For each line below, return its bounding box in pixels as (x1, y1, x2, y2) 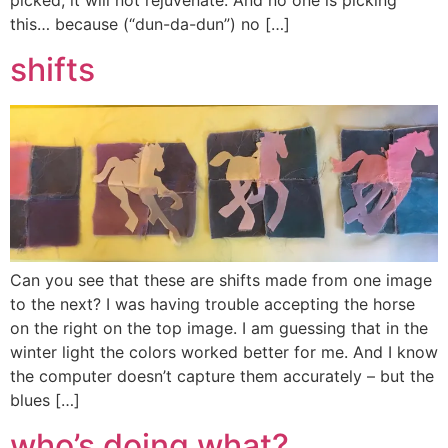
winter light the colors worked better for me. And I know (10, 342, 438, 363)
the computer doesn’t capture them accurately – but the (10, 366, 434, 387)
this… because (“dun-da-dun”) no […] (10, 14, 290, 35)
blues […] (10, 390, 80, 411)
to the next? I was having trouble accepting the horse (10, 294, 415, 315)
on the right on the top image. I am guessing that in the (10, 318, 428, 339)
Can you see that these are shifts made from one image (10, 270, 432, 291)
